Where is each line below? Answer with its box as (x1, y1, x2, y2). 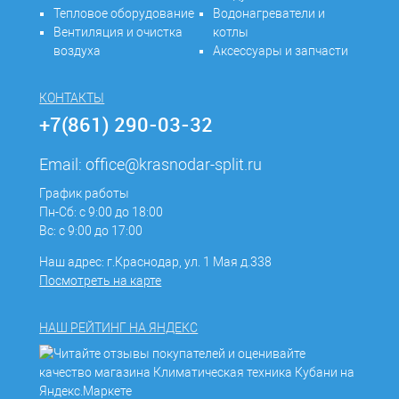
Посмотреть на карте (39, 273, 162, 288)
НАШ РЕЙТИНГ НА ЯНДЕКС (39, 320, 199, 335)
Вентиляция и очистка (53, 24, 183, 39)
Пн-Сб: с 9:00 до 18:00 (39, 204, 164, 219)
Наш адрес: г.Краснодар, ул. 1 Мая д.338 (39, 254, 273, 269)
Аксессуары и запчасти (212, 43, 348, 58)
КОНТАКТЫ (39, 90, 105, 105)
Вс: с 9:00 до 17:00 (39, 223, 143, 238)
